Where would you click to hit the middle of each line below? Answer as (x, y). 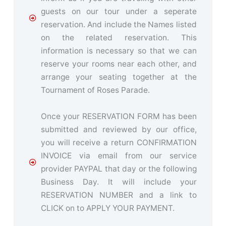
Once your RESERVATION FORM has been (119, 116)
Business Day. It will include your (119, 182)
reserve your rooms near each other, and (119, 64)
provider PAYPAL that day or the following (119, 168)
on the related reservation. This (119, 37)
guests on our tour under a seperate (119, 11)
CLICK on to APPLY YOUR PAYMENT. (107, 208)
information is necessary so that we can (119, 50)
